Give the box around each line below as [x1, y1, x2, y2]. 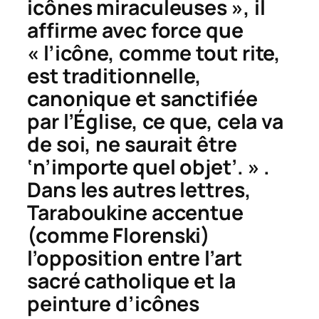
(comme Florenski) [27, 221, 211, 249]
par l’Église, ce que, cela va [27, 107, 284, 135]
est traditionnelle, [27, 61, 202, 90]
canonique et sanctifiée [27, 84, 258, 113]
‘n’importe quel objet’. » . [27, 152, 271, 181]
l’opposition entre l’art [27, 244, 242, 272]
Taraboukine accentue [27, 198, 244, 226]
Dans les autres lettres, [27, 175, 251, 204]
